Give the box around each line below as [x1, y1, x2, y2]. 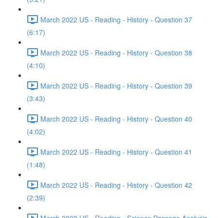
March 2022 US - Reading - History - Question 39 [40, 80, 192, 91]
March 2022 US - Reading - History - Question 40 [40, 113, 192, 124]
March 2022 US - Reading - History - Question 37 [40, 14, 192, 24]
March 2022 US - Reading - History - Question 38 [40, 47, 192, 57]
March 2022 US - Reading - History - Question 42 [40, 180, 192, 190]
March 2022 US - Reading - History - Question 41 [40, 146, 192, 157]
